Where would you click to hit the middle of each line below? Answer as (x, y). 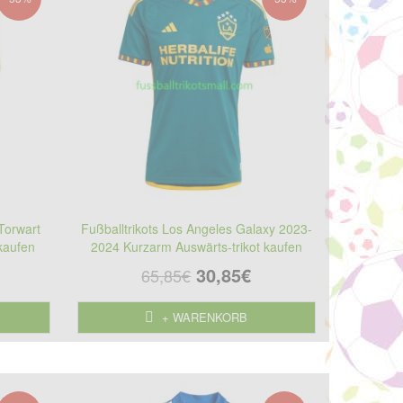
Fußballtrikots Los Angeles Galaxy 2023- (196, 228)
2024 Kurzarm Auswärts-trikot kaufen (196, 246)
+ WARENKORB (203, 317)
